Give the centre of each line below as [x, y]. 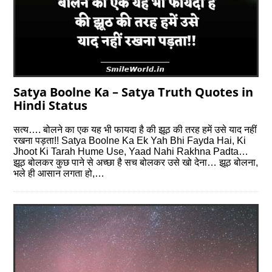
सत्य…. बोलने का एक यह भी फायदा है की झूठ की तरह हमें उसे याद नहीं [135, 130]
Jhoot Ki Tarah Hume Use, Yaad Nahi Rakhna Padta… [131, 152]
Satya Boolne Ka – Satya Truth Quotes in [134, 92]
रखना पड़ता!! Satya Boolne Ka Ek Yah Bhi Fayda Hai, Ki [130, 141]
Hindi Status [51, 106]
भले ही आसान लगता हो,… [59, 174]
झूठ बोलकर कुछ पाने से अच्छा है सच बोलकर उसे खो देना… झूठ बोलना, [136, 163]
